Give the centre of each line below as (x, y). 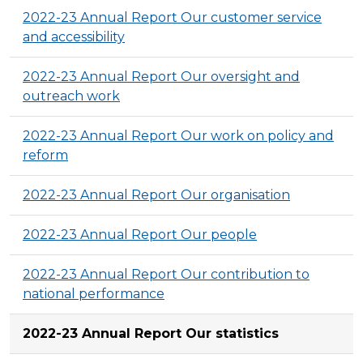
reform (45, 155)
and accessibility (74, 36)
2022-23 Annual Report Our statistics (151, 333)
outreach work (71, 96)
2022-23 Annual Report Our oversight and (161, 76)
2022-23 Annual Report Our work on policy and (178, 135)
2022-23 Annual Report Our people (140, 234)
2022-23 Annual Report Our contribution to (166, 274)
